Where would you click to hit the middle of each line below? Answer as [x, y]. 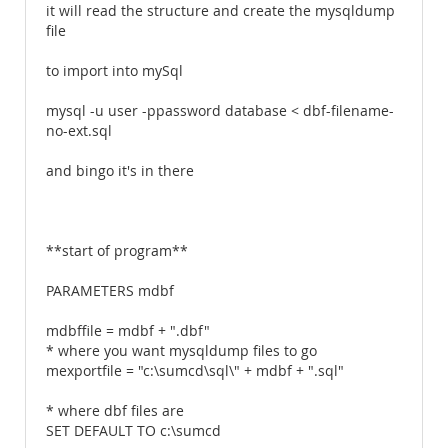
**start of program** [117, 251]
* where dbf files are [115, 411]
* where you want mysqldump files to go [181, 351]
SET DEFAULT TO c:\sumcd [133, 431]
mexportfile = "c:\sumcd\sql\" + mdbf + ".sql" [195, 371]
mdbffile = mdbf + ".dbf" [128, 331]
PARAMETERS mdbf [110, 291]
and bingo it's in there [120, 171]
